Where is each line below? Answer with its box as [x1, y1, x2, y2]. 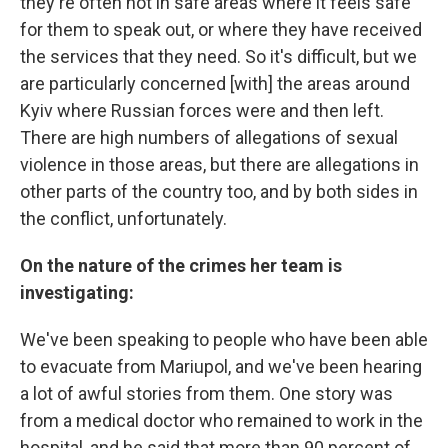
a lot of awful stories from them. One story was [20, 383, 393, 404]
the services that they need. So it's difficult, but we [20, 46, 417, 67]
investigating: [20, 282, 134, 303]
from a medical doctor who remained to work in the [20, 410, 423, 431]
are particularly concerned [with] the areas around [20, 73, 410, 94]
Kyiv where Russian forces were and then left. [20, 100, 384, 121]
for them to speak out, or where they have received [20, 19, 422, 40]
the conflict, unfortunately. [20, 208, 227, 229]
